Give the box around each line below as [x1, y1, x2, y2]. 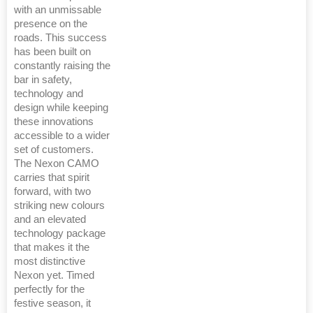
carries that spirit [14, 172, 89, 184]
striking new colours [14, 200, 105, 212]
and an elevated [14, 214, 86, 226]
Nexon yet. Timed [14, 270, 94, 282]
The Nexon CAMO [14, 158, 99, 170]
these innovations [14, 116, 94, 128]
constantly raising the [14, 60, 110, 72]
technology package [14, 228, 105, 240]
